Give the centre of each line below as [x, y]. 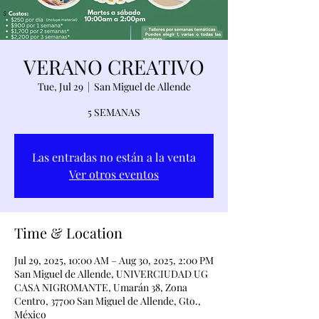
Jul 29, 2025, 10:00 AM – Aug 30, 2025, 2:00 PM [114, 260]
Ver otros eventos [114, 174]
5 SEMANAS [114, 112]
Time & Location [68, 232]
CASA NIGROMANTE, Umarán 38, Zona [101, 287]
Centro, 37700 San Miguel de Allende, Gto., [108, 301]
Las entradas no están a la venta [114, 157]
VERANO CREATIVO [114, 67]
